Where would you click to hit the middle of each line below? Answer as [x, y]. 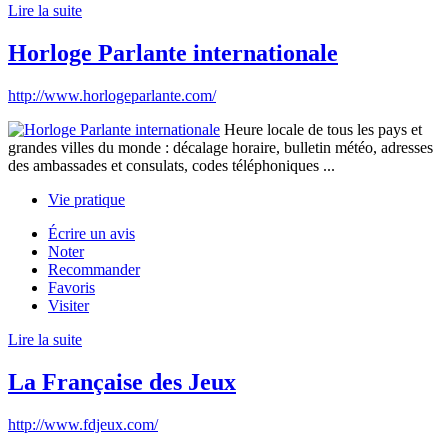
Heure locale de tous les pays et [321, 129]
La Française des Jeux [122, 381]
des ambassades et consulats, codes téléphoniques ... [171, 165]
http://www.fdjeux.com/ [83, 424]
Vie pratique [86, 199]
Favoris [71, 287]
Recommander [94, 269]
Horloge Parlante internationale [173, 53]
